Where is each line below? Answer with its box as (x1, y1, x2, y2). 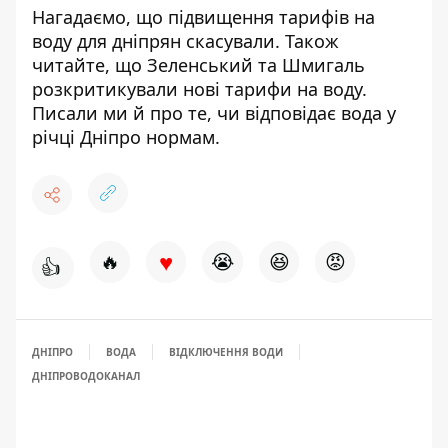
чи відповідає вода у (217, 101, 396, 125)
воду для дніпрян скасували (32, 29, 275, 53)
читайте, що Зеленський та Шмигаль (32, 53, 365, 77)
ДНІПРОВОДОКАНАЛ (32, 369, 140, 383)
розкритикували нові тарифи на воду (32, 77, 362, 101)
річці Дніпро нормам (32, 125, 215, 149)
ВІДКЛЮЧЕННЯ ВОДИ (169, 345, 283, 359)
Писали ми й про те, (32, 101, 217, 125)
